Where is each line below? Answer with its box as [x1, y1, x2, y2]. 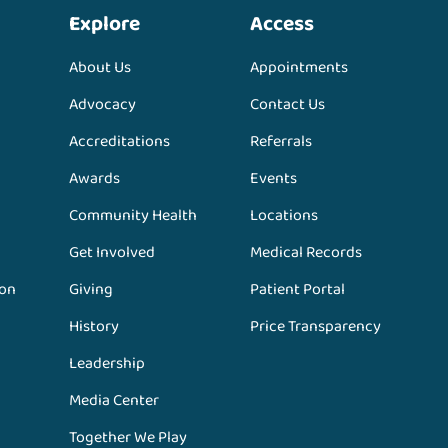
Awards [69, 166, 121, 192]
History [69, 314, 120, 340]
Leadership [69, 351, 146, 377]
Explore [69, 7, 141, 42]
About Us [69, 55, 132, 81]
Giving [69, 277, 114, 303]
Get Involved [69, 240, 156, 266]
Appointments [249, 55, 348, 81]
